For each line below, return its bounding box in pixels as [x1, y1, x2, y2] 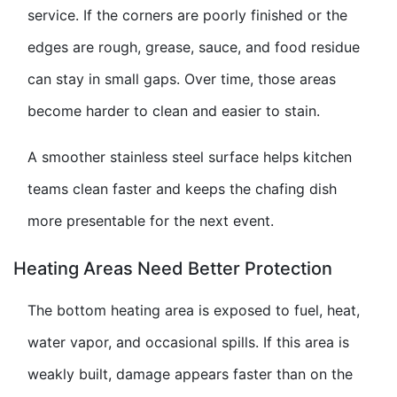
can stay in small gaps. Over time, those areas [27, 70, 336, 89]
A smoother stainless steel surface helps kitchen [27, 148, 352, 167]
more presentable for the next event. [27, 212, 274, 230]
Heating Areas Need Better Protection [13, 258, 332, 280]
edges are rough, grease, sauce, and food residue [27, 38, 360, 57]
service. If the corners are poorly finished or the [27, 6, 347, 25]
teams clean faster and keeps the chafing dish [27, 180, 337, 198]
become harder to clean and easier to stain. [27, 102, 320, 121]
